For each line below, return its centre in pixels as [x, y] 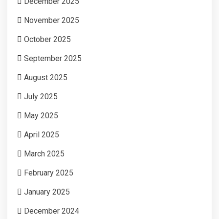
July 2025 [41, 96]
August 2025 [46, 77]
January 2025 [47, 192]
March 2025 [44, 153]
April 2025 [42, 134]
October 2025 [47, 39]
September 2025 [53, 58]
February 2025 [49, 173]
